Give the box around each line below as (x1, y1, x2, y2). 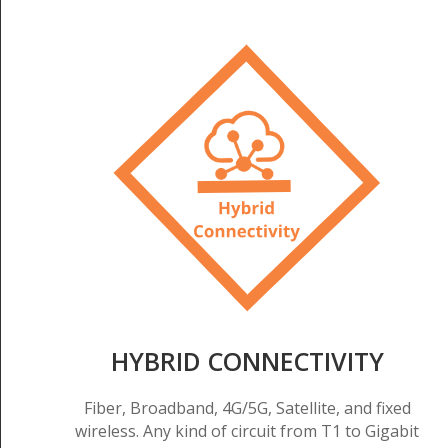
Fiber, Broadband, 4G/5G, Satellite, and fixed (83, 397, 411, 420)
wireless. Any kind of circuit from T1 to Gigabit (75, 420, 420, 443)
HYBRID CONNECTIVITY (110, 344, 384, 379)
